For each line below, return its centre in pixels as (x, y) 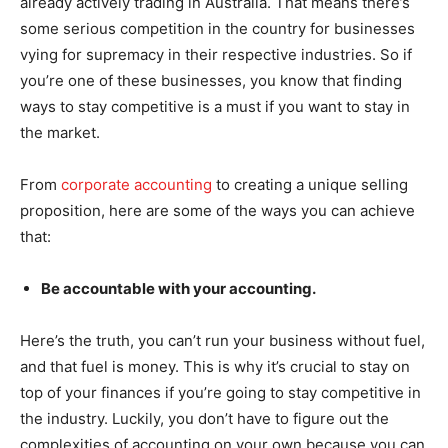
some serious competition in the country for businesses (217, 28)
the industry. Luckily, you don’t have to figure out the (204, 418)
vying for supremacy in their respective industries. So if (216, 54)
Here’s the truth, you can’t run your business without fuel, (222, 340)
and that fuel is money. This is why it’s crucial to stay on (215, 366)
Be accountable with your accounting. (178, 288)
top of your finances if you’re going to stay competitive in (220, 392)
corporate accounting (136, 184)
